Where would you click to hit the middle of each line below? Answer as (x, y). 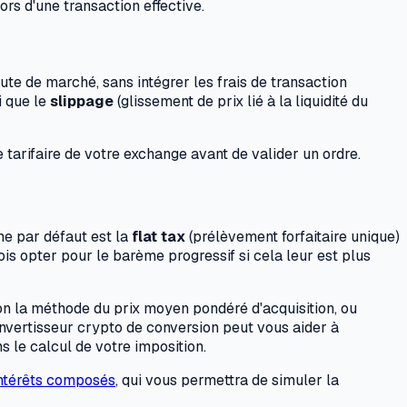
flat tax (159, 237)
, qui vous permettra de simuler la (227, 381)
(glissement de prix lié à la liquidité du (241, 101)
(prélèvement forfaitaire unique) (293, 237)
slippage (82, 101)
